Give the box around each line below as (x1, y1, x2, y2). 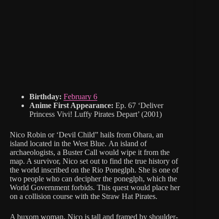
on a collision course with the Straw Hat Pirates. (10, 192, 157, 201)
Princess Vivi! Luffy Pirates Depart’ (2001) (29, 110, 162, 119)
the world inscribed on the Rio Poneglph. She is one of (10, 166, 178, 175)
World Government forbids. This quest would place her (10, 183, 180, 192)
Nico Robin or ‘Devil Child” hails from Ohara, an (10, 131, 163, 139)
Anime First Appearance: (29, 101, 113, 110)
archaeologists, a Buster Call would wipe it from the (10, 148, 170, 157)
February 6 (64, 92, 97, 101)
